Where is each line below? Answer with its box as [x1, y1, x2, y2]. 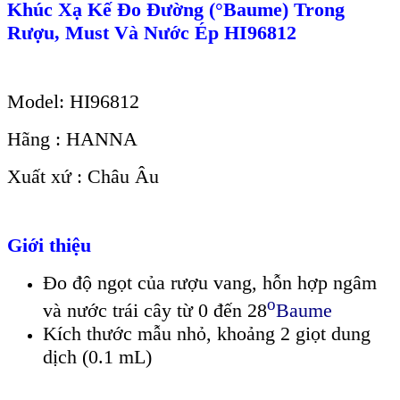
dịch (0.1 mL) [43, 346, 152, 369]
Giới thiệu [7, 233, 91, 256]
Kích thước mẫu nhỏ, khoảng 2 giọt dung [43, 322, 371, 346]
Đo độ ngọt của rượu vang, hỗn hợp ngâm [43, 271, 377, 294]
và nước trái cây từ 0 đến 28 [43, 299, 267, 322]
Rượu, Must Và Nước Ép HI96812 [7, 21, 296, 44]
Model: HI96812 [7, 89, 139, 112]
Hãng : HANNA [7, 127, 137, 150]
